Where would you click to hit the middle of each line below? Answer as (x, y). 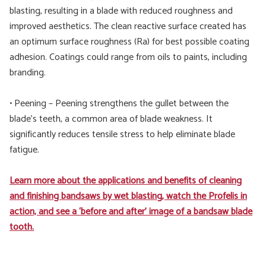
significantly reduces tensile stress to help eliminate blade (122, 134)
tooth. (22, 227)
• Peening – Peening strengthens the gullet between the (119, 104)
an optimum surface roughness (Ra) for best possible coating (129, 42)
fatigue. (24, 150)
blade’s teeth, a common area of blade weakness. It (111, 119)
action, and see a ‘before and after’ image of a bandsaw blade (131, 212)
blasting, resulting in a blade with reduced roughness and (121, 11)
